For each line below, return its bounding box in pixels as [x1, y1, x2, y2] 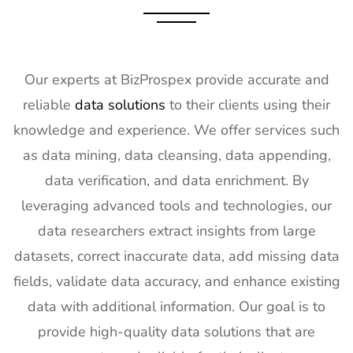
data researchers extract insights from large [37, 221, 316, 241]
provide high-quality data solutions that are [38, 322, 315, 342]
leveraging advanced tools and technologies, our [21, 196, 332, 216]
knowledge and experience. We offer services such [13, 121, 340, 140]
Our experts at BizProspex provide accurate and [24, 70, 329, 90]
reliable [23, 95, 75, 115]
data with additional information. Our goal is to [28, 297, 325, 317]
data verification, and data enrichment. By [44, 171, 309, 191]
